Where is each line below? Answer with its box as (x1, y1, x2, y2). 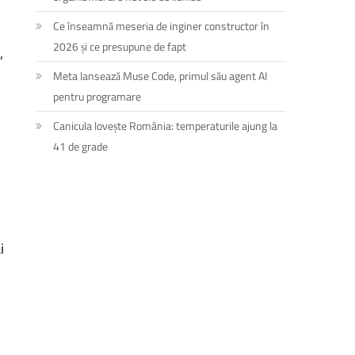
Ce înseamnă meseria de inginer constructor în (53, 17, 270, 34)
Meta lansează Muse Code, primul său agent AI (53, 67, 268, 84)
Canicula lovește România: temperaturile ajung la (53, 116, 278, 134)
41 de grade (53, 137, 109, 155)
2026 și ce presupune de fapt (53, 37, 187, 55)
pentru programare (53, 87, 142, 105)
